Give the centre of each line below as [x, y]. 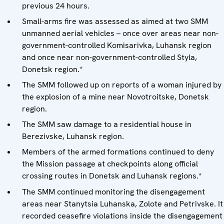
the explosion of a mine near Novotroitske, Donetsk [115, 97]
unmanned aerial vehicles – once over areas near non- [120, 33]
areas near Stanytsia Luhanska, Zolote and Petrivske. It [122, 203]
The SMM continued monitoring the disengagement [113, 191]
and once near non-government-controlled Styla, [109, 57]
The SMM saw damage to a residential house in [107, 124]
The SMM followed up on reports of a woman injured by [122, 85]
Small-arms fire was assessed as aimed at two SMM [115, 21]
